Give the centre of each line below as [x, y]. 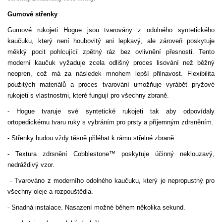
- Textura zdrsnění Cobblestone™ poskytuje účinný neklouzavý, [111, 154]
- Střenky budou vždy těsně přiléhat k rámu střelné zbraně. [92, 138]
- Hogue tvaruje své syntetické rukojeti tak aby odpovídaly [111, 111]
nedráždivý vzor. [31, 165]
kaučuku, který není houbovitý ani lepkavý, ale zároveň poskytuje [111, 41]
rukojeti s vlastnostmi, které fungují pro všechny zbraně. [88, 96]
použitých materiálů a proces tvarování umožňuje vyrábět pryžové [111, 85]
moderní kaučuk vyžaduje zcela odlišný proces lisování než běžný [111, 63]
